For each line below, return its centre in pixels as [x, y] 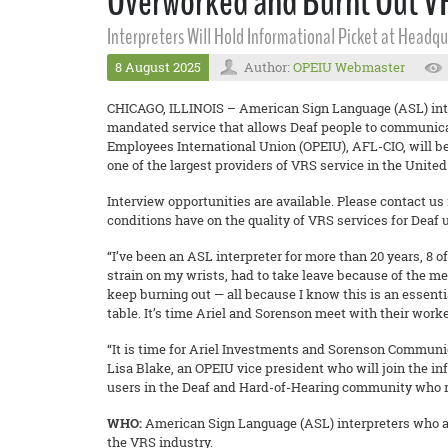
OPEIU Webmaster [349, 67]
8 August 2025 [158, 67]
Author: [268, 67]
